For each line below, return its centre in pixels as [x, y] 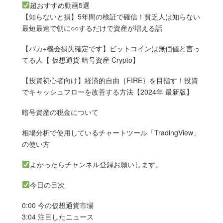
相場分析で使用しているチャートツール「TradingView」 [111, 132]
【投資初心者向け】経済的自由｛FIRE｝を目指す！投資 [110, 80]
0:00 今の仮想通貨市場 [58, 205]
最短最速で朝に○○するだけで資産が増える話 [92, 28]
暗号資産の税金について [60, 112]
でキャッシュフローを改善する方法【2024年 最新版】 [108, 91]
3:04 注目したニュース [58, 216]
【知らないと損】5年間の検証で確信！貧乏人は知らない [111, 16]
